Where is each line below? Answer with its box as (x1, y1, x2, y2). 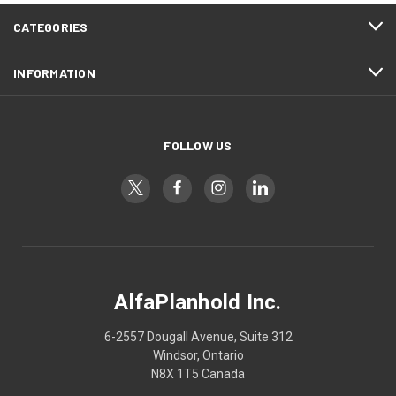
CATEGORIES (13, 19, 88, 34)
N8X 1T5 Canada (151, 366, 245, 381)
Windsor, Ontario (152, 347, 244, 362)
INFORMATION (13, 65, 95, 80)
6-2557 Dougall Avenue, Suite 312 (103, 329, 293, 344)
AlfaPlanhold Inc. (114, 289, 282, 315)
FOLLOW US (164, 137, 232, 153)
